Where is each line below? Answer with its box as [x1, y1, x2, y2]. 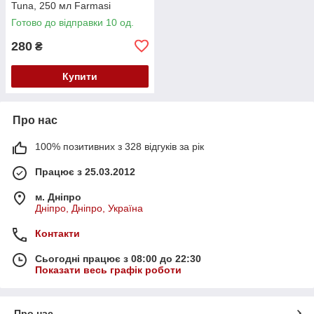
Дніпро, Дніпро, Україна [35, 202, 143, 214]
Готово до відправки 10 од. [11, 16, 134, 28]
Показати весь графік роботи [35, 264, 182, 275]
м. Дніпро [35, 191, 81, 203]
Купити [62, 70, 97, 82]
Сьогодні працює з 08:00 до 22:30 [35, 252, 201, 264]
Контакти [35, 227, 80, 239]
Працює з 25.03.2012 [35, 165, 135, 177]
